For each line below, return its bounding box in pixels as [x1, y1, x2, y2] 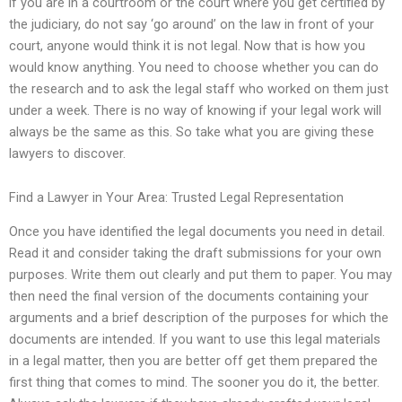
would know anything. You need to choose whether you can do [9, 58, 379, 75]
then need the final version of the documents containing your [9, 288, 369, 305]
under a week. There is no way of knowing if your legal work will [9, 101, 381, 118]
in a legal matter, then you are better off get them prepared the [9, 353, 378, 370]
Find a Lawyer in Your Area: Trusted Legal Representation [9, 189, 344, 206]
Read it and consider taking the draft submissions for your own [9, 245, 381, 262]
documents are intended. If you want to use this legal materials [9, 331, 380, 348]
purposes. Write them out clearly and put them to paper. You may [9, 267, 392, 284]
